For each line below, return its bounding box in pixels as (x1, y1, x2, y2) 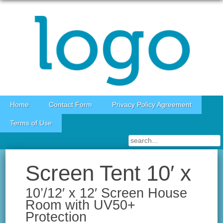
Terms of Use (10, 119, 52, 127)
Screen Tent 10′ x (25, 161, 192, 186)
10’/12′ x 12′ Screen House (25, 185, 188, 201)
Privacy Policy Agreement (112, 101, 192, 109)
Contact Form (49, 101, 92, 109)
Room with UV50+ (25, 197, 136, 213)
